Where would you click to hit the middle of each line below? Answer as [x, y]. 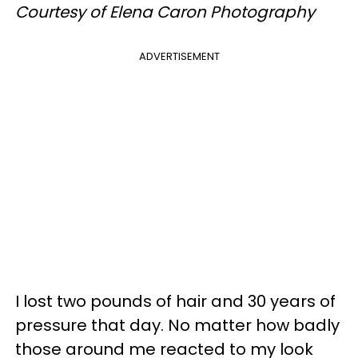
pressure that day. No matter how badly [177, 325]
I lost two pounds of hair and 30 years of [175, 301]
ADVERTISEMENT [179, 56]
